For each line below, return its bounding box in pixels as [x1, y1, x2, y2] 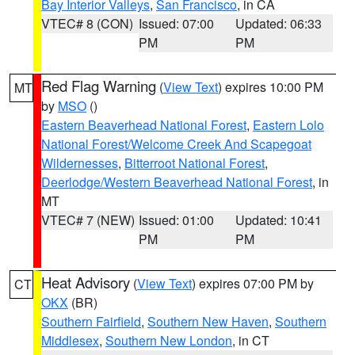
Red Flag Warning [41, 75, 156, 96]
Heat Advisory [41, 272, 130, 292]
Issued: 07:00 [138, 14, 214, 32]
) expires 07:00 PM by [192, 274, 314, 292]
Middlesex [41, 331, 99, 349]
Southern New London [105, 331, 232, 349]
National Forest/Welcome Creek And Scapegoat [41, 135, 311, 153]
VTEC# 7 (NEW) [41, 211, 135, 229]
